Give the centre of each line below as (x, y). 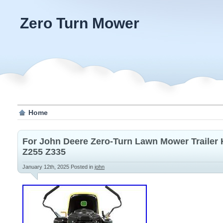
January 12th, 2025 (47, 167)
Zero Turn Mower (80, 23)
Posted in (83, 167)
